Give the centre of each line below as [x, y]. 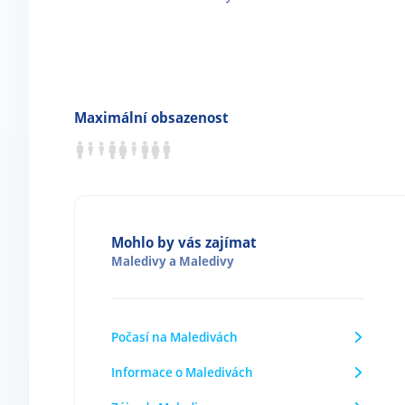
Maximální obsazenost [151, 118]
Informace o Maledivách [182, 372]
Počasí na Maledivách [174, 337]
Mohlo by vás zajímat [184, 242]
